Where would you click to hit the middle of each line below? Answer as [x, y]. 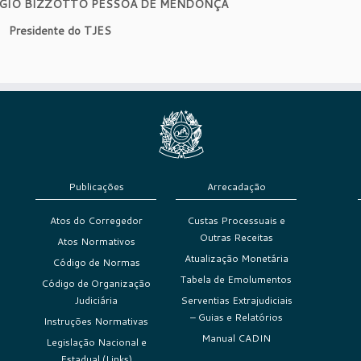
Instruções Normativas [96, 321]
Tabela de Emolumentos [236, 279]
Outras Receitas [236, 237]
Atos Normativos [96, 241]
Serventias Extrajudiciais [236, 300]
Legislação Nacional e [96, 342]
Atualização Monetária [236, 258]
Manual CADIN [236, 338]
